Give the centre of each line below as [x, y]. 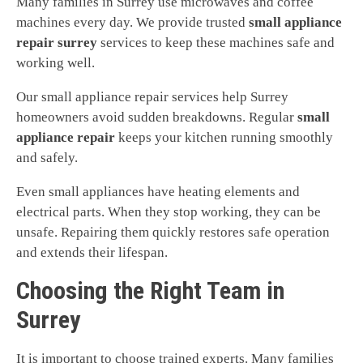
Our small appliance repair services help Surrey [152, 97]
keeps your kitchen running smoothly [224, 138]
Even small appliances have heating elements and [158, 192]
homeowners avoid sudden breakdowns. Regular [157, 117]
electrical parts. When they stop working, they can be [169, 212]
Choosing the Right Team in [150, 291]
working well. [56, 63]
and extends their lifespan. [92, 253]
